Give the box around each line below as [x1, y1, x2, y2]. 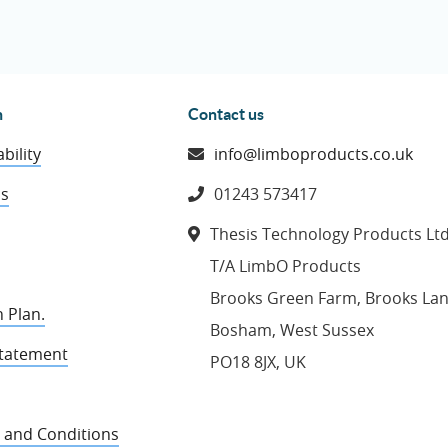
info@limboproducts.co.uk [214, 143, 414, 165]
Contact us [188, 105, 265, 123]
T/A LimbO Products [210, 255, 362, 277]
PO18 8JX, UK [210, 351, 307, 373]
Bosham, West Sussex [210, 319, 375, 341]
